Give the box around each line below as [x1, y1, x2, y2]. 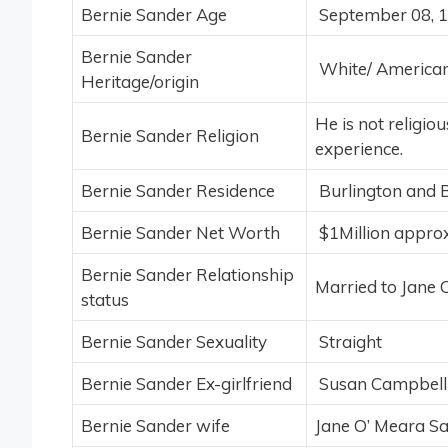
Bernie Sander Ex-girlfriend [81, 373, 292, 395]
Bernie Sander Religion [81, 125, 259, 147]
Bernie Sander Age [81, 4, 227, 26]
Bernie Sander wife [81, 415, 230, 437]
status [81, 289, 129, 311]
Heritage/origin [81, 71, 199, 93]
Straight [315, 331, 382, 353]
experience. [315, 138, 403, 160]
